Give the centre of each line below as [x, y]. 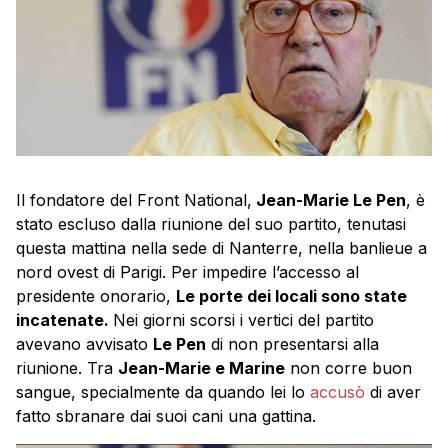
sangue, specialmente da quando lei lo [163, 392]
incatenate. [64, 320]
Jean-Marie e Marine [201, 368]
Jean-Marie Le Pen [329, 200]
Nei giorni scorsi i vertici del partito [243, 320]
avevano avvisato [84, 344]
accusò [340, 392]
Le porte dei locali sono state [291, 296]
